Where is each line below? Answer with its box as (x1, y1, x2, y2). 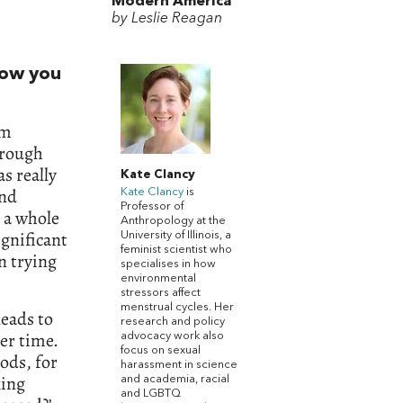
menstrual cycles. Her (121, 300, 234, 313)
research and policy (121, 315, 225, 327)
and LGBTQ (121, 387, 181, 399)
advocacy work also (121, 329, 224, 342)
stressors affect (121, 286, 201, 299)
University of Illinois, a (121, 228, 231, 241)
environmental (121, 272, 196, 284)
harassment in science (121, 358, 237, 371)
